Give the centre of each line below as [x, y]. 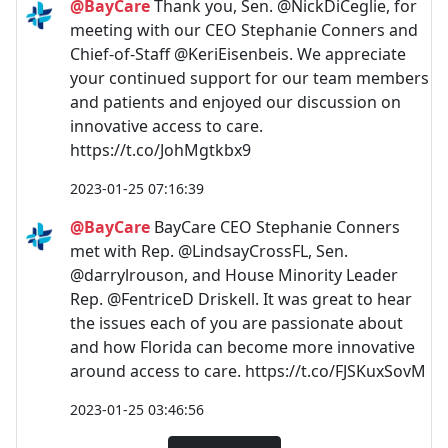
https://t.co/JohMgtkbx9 [160, 149]
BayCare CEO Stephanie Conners [275, 226]
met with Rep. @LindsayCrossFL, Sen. [209, 250]
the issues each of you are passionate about [236, 322]
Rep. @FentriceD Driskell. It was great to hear [241, 298]
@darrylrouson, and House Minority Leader [234, 274]
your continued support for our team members [249, 77]
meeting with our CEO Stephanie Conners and [244, 29]
